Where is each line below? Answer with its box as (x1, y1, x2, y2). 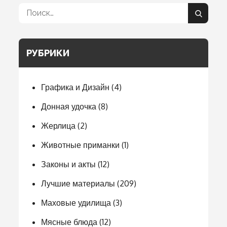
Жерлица (41, 120, 76, 131)
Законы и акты (41, 159, 96, 169)
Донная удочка (41, 101, 97, 111)
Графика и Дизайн (41, 82, 110, 92)
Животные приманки (41, 139, 120, 150)
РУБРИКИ (26, 47, 70, 58)
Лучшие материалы (41, 178, 116, 188)
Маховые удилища (41, 197, 111, 208)
